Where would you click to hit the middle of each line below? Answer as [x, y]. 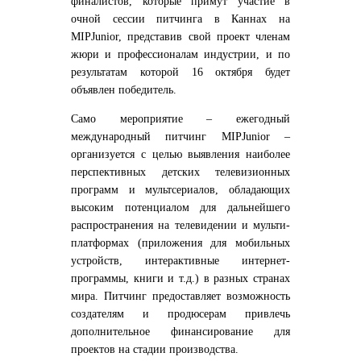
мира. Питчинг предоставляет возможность [180, 296]
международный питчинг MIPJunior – [180, 136]
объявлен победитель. [124, 89]
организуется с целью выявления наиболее [180, 154]
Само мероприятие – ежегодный [180, 118]
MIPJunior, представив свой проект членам [180, 36]
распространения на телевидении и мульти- [180, 225]
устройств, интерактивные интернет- [180, 260]
